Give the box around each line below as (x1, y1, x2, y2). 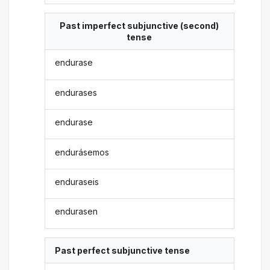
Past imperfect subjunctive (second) (60, 20, 219, 31)
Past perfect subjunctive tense (55, 245, 190, 256)
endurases (55, 87, 98, 98)
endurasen (55, 206, 98, 217)
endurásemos (55, 146, 110, 157)
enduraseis (55, 176, 99, 187)
